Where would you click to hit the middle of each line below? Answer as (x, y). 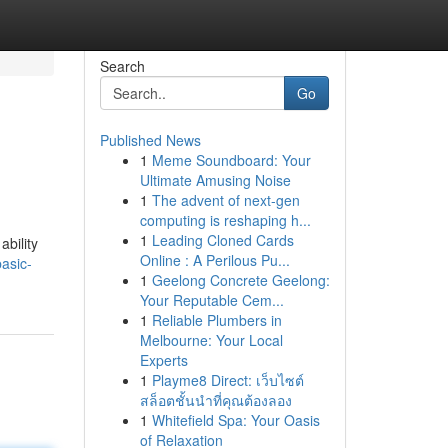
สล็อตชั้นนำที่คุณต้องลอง (215, 400)
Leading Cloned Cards (222, 240)
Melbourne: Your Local (211, 340)
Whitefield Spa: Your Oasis (235, 420)
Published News (150, 140)
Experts (163, 360)
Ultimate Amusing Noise (215, 180)
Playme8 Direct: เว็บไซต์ (227, 380)
